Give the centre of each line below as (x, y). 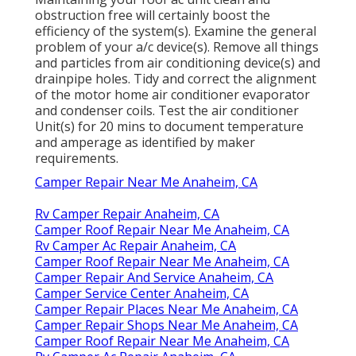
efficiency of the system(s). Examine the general (176, 31)
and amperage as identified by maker (145, 142)
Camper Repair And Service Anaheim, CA (154, 277)
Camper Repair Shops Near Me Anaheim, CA (166, 325)
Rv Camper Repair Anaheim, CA (127, 213)
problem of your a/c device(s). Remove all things (177, 46)
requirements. (77, 158)
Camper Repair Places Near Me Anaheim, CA (166, 309)
